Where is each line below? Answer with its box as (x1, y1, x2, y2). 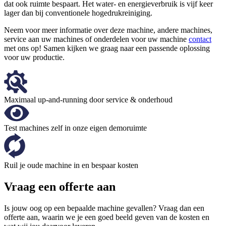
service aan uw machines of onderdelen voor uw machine (4, 34, 189, 43)
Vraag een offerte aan (4, 180, 116, 193)
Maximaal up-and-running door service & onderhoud (4, 95, 173, 104)
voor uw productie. (4, 52, 65, 62)
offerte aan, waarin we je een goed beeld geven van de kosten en (4, 212, 209, 221)
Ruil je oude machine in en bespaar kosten (4, 160, 138, 169)
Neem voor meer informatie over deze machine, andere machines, (4, 25, 212, 34)
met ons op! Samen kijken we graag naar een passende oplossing (4, 43, 210, 52)
